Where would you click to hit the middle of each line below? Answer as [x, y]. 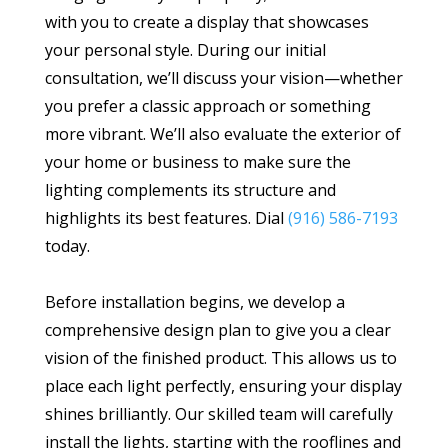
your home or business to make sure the [197, 161]
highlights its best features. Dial [166, 217]
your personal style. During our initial [185, 49]
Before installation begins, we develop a [194, 301]
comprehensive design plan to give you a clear [217, 329]
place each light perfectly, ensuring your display [223, 385]
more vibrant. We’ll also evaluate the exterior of [222, 133]
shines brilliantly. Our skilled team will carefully [218, 413]
